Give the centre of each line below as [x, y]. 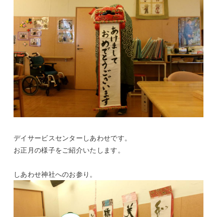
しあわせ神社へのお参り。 [55, 174]
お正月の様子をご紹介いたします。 [69, 150]
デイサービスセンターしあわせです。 [73, 138]
